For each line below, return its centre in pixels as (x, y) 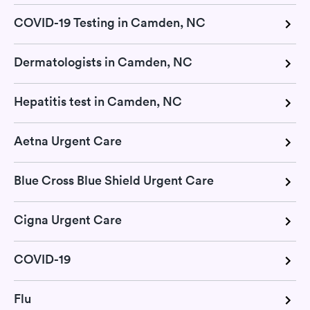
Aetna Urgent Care (68, 140)
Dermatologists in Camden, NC (103, 62)
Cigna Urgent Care (68, 219)
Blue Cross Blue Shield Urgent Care (114, 180)
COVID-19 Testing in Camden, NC (110, 22)
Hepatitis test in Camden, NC (98, 101)
